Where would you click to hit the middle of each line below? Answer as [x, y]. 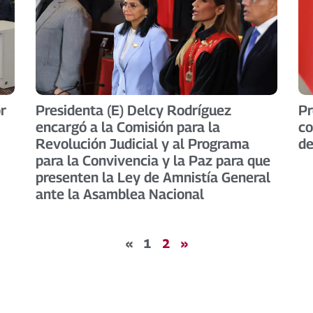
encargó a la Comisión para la [128, 127]
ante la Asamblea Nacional [119, 194]
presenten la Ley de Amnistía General [153, 177]
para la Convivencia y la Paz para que [153, 160]
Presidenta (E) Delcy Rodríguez [133, 110]
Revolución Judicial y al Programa [142, 144]
